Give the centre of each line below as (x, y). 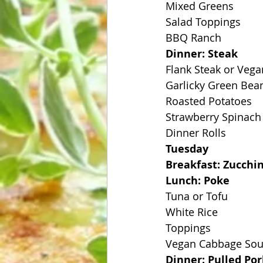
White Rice (192, 212)
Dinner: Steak (202, 54)
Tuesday (187, 149)
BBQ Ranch (193, 38)
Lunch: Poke (198, 181)
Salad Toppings (203, 22)
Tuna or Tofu (197, 196)
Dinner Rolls (196, 133)
